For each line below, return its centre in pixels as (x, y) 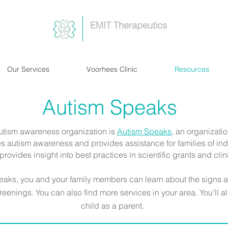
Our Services (28, 69)
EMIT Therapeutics (128, 25)
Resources (192, 69)
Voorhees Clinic (112, 69)
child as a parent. (112, 206)
